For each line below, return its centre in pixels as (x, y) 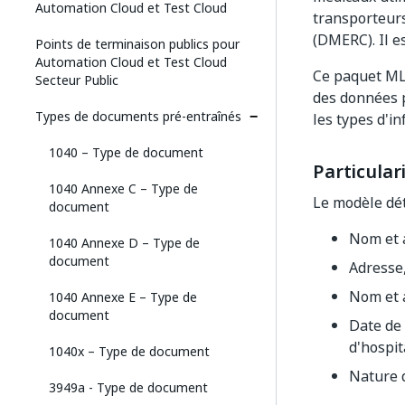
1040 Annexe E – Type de (123, 297)
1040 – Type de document (126, 152)
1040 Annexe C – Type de (123, 188)
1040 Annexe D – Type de (124, 243)
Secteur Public (77, 80)
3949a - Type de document (128, 387)
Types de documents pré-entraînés (138, 116)
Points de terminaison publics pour (137, 44)
